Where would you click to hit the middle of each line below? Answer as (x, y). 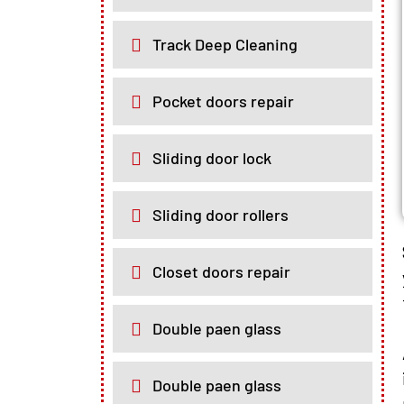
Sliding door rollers (220, 215)
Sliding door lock (212, 158)
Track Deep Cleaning (225, 44)
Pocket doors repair (223, 101)
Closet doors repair (221, 271)
